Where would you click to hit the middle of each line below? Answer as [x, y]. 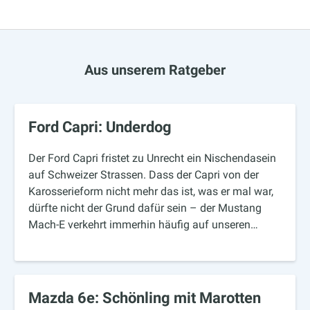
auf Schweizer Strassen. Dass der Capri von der [144, 175]
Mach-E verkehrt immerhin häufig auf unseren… [144, 225]
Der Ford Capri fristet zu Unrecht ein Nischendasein [153, 158]
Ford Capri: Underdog [100, 127]
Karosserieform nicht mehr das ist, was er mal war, [151, 192]
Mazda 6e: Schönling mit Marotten [145, 298]
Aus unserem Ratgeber [155, 70]
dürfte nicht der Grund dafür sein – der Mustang [145, 208]
